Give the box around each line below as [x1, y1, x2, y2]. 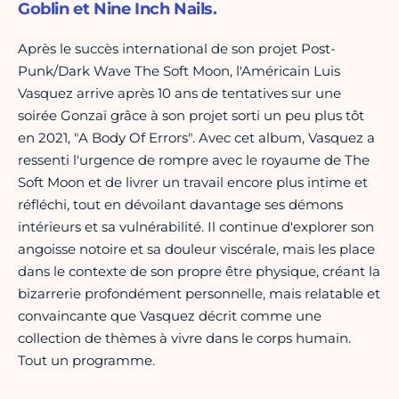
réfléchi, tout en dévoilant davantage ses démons [18, 196, 343, 214]
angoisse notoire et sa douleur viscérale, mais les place [18, 240, 375, 258]
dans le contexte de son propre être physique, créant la [18, 263, 380, 281]
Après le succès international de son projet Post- [18, 40, 336, 58]
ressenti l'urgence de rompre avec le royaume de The [18, 151, 370, 169]
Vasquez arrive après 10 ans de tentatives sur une [18, 85, 341, 102]
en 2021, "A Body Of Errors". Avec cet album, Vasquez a [18, 129, 375, 147]
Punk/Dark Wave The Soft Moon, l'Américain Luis [18, 62, 340, 80]
